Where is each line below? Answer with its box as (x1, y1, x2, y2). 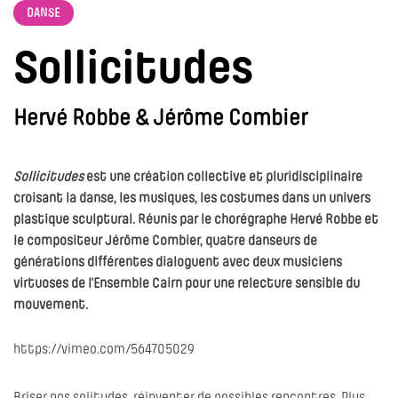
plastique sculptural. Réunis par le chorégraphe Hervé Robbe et (13, 213, 378, 227)
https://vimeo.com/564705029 (13, 343, 195, 357)
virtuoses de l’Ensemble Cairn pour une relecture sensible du (13, 277, 360, 291)
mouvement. (13, 298, 88, 313)
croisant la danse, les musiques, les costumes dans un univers (13, 192, 370, 206)
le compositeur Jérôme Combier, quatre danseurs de (13, 235, 317, 249)
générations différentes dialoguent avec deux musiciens (13, 256, 342, 270)
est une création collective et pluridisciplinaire (84, 171, 362, 185)
